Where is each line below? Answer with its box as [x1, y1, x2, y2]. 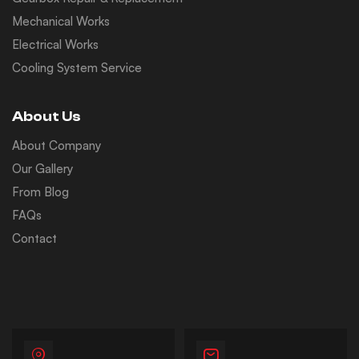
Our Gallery [12, 160, 73, 176]
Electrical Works [12, 36, 99, 52]
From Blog [12, 184, 69, 200]
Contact [12, 230, 57, 246]
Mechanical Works [12, 13, 110, 29]
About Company [12, 137, 101, 153]
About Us [12, 107, 81, 125]
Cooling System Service [12, 59, 142, 75]
